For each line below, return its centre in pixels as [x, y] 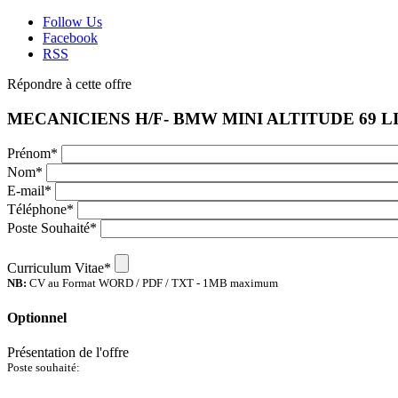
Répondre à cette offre [69, 84]
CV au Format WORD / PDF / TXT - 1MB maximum [152, 283]
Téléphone [37, 210]
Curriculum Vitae [56, 268]
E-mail [26, 191]
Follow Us [72, 22]
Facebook [70, 38]
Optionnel [37, 317]
